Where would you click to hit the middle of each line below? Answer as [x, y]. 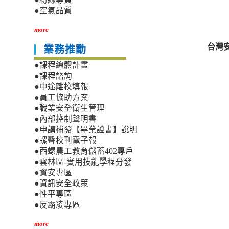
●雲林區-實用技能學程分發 [83, 162]
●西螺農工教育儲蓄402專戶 [84, 151]
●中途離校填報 [62, 87]
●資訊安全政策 [62, 184]
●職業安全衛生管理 [70, 108]
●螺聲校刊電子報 [66, 141]
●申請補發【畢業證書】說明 [86, 130]
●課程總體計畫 [62, 65]
